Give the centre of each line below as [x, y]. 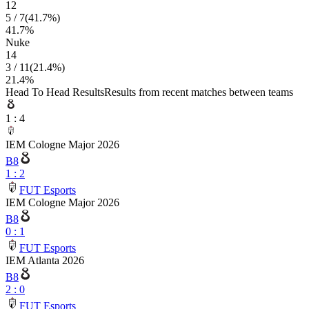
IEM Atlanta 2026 [45, 260]
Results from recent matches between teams [199, 92]
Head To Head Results [55, 92]
